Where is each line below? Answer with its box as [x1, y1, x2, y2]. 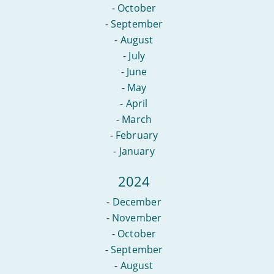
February [116, 128, 158, 142]
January [119, 144, 155, 158]
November [112, 210, 162, 224]
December [112, 194, 161, 209]
